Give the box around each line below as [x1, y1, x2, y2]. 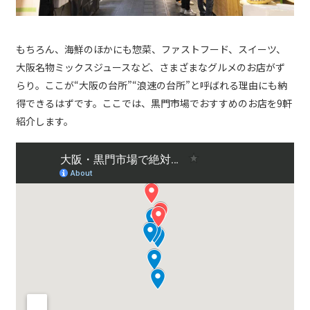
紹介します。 [16, 113, 73, 128]
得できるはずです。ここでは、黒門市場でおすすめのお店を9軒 [16, 95, 292, 110]
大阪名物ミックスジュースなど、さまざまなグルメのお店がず [16, 60, 285, 74]
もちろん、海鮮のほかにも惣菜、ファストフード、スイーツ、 [16, 42, 286, 56]
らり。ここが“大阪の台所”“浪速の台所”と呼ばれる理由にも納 [16, 77, 287, 92]
